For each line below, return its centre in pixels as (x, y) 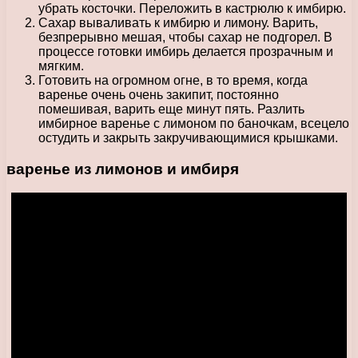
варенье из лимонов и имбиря (123, 169)
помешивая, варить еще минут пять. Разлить (171, 109)
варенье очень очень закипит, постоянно (159, 94)
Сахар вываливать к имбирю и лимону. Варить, (178, 22)
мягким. (61, 66)
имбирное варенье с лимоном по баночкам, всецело (194, 123)
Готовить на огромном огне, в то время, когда (173, 80)
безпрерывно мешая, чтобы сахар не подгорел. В (185, 37)
